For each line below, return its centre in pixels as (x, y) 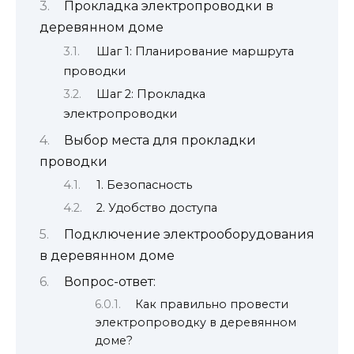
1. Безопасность (144, 185)
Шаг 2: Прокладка (151, 94)
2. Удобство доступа (156, 208)
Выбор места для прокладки (160, 140)
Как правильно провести (212, 305)
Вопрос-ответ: (109, 282)
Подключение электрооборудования (189, 234)
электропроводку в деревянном (196, 323)
